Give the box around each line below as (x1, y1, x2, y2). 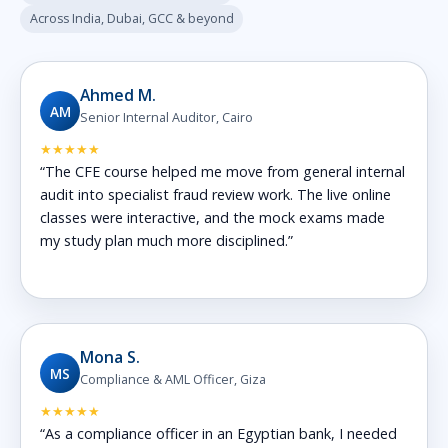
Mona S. (80, 345, 141, 368)
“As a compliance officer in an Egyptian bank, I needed (40, 423, 398, 443)
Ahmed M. (80, 83, 157, 106)
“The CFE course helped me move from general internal (40, 161, 406, 181)
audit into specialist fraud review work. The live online (40, 184, 392, 204)
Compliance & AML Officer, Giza (80, 370, 267, 388)
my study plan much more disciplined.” (40, 230, 294, 250)
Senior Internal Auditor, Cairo (80, 108, 254, 126)
